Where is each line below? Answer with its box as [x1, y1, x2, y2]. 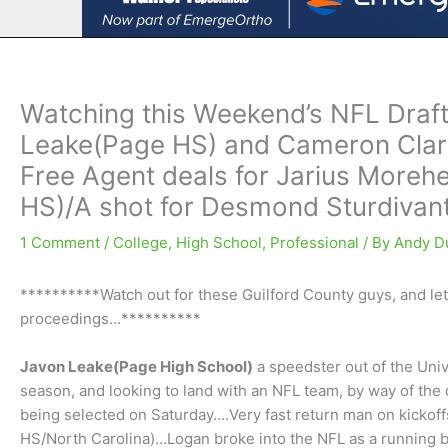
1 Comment [20, 233, 100, 252]
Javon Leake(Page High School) [20, 357, 253, 376]
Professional [270, 233, 359, 252]
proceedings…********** [20, 309, 201, 328]
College [113, 233, 168, 252]
